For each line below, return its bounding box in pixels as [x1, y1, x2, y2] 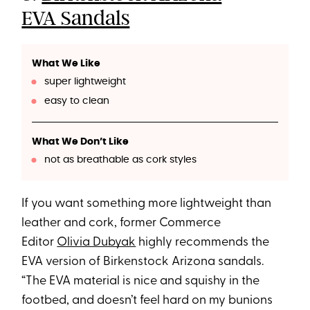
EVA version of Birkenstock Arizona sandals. [21, 255, 264, 268]
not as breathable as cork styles [44, 154, 197, 165]
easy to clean [44, 95, 109, 106]
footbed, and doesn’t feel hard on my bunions [21, 293, 273, 307]
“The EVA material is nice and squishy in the [21, 274, 260, 288]
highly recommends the [136, 235, 270, 249]
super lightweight [44, 76, 126, 86]
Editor [21, 235, 57, 249]
